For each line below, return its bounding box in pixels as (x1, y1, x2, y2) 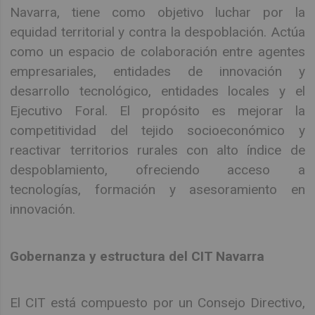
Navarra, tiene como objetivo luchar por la (10, 4, 305, 21)
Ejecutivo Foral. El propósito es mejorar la (10, 103, 305, 120)
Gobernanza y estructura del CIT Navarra (10, 247, 265, 264)
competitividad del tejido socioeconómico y (10, 122, 305, 139)
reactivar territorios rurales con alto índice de (10, 142, 305, 159)
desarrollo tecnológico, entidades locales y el (10, 83, 305, 100)
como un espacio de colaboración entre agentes (10, 44, 305, 60)
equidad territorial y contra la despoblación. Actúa (10, 24, 305, 41)
